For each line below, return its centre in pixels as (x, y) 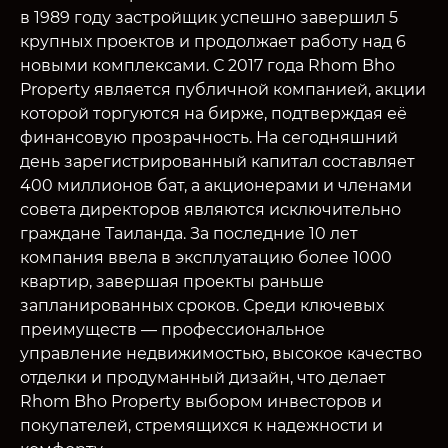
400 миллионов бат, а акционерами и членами (216, 185)
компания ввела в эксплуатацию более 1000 (206, 257)
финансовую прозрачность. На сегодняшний (209, 137)
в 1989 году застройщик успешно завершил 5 (209, 17)
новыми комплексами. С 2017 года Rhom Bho (207, 65)
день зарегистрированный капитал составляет (217, 161)
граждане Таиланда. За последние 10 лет (189, 233)
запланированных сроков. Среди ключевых (202, 305)
